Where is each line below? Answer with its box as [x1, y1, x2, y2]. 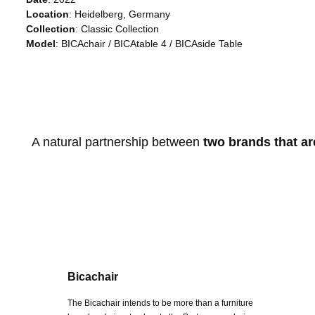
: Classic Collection [75, 22, 159, 34]
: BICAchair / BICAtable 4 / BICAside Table [56, 37, 243, 49]
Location [26, 8, 69, 20]
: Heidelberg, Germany [69, 8, 170, 20]
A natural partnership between [32, 134, 204, 149]
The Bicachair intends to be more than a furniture [67, 298, 253, 309]
